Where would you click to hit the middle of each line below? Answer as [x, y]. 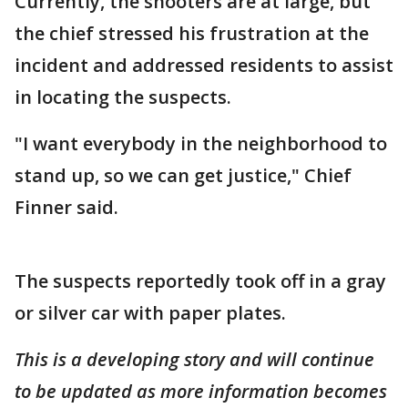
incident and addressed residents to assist [204, 65]
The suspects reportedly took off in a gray [200, 281]
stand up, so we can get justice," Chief [183, 175]
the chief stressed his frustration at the [192, 33]
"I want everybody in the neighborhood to [201, 143]
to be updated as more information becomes [201, 391]
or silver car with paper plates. [153, 313]
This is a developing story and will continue [194, 359]
